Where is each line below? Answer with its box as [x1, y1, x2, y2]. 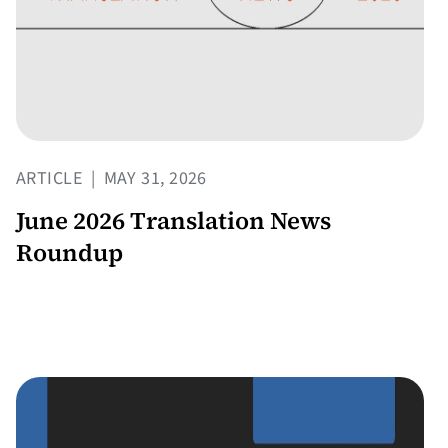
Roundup [16, 236, 123, 270]
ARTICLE [16, 166, 87, 192]
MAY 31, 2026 [99, 166, 207, 192]
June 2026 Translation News [16, 204, 331, 238]
